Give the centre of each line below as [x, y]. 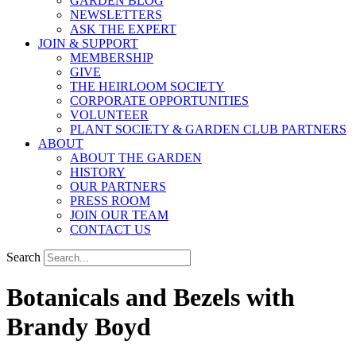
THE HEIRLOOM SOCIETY [147, 86]
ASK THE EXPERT [123, 29]
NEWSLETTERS [116, 15]
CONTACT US [110, 229]
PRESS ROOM [110, 201]
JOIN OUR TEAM [119, 215]
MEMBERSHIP [112, 58]
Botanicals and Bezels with [151, 298]
